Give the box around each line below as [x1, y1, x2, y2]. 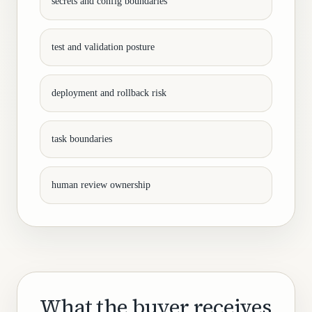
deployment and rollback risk [52, 88, 166, 98]
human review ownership [52, 180, 150, 190]
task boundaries [52, 134, 112, 144]
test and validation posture [52, 42, 155, 52]
